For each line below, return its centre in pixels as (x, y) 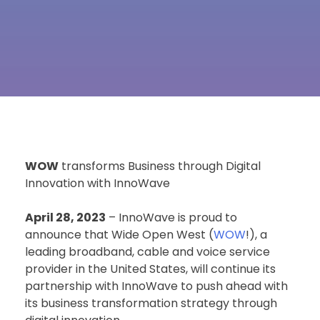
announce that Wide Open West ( (119, 234)
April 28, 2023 (65, 217)
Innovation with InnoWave (97, 183)
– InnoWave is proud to (171, 217)
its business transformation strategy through (151, 303)
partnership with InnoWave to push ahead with (156, 286)
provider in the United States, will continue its (150, 269)
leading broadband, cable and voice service (147, 251)
